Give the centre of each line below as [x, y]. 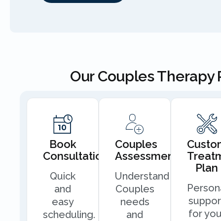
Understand [142, 176]
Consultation [76, 156]
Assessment [147, 156]
